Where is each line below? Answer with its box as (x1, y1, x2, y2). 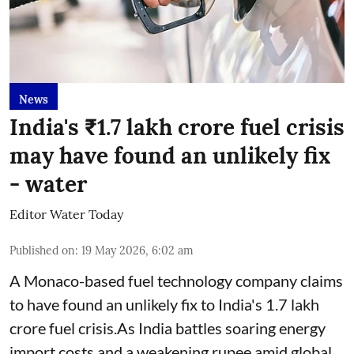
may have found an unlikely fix (9, 141, 330, 170)
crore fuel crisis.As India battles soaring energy (9, 318, 326, 337)
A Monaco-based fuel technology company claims (9, 270, 343, 290)
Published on (9, 243, 75, 258)
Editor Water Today (9, 205, 123, 222)
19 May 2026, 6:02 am (81, 243, 194, 258)
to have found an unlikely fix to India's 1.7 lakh (9, 294, 319, 314)
